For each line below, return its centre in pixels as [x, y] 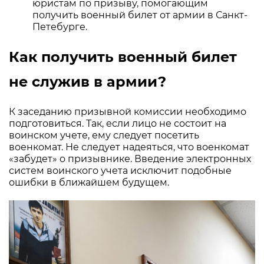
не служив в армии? [88, 82]
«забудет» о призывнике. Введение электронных [130, 159]
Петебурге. [60, 27]
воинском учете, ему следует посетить [104, 136]
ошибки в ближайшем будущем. [89, 183]
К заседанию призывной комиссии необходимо [128, 112]
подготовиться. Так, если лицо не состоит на [118, 124]
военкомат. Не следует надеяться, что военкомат [129, 147]
